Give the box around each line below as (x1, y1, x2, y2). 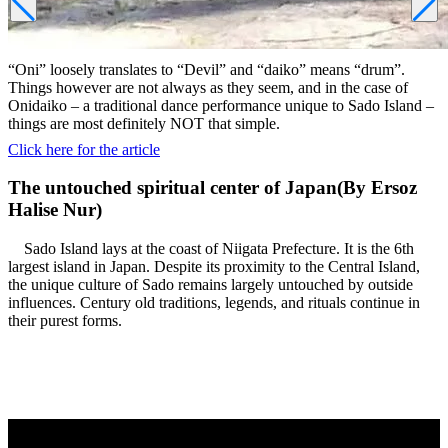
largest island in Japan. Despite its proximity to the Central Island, (8, 258, 420, 276)
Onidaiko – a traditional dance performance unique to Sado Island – (8, 96, 434, 114)
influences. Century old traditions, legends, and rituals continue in (8, 294, 420, 312)
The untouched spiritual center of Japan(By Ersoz (8, 177, 417, 199)
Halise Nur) (8, 199, 102, 221)
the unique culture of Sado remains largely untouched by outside (8, 276, 413, 294)
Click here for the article (8, 140, 160, 158)
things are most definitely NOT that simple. (8, 114, 280, 132)
